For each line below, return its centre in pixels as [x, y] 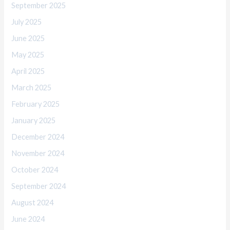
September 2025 [39, 6]
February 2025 [36, 104]
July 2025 [27, 22]
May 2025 [28, 55]
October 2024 [35, 169]
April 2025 [28, 71]
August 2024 [33, 202]
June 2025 [28, 39]
